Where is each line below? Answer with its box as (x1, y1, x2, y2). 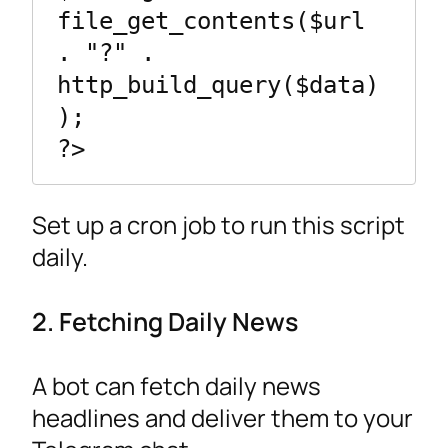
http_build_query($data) (57, 70, 379, 99)
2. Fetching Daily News (32, 304, 298, 339)
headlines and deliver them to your (32, 401, 413, 435)
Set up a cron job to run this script (32, 208, 405, 242)
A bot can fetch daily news (32, 369, 321, 403)
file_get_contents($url (57, 6, 365, 35)
